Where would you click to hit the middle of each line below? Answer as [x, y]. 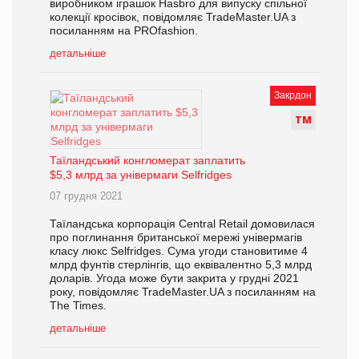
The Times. [78, 306]
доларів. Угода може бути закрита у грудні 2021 [174, 278]
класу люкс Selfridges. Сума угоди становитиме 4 [179, 251]
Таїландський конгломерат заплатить [147, 161]
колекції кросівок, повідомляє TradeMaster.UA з [173, 17]
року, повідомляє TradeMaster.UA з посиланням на [183, 292]
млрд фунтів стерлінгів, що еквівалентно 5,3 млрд [181, 265]
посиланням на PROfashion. [124, 31]
